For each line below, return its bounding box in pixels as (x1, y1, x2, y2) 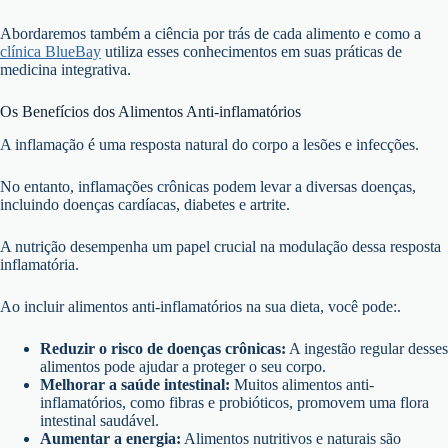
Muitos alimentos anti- (230, 375, 374, 393)
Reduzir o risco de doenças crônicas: (40, 339, 286, 357)
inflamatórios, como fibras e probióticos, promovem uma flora (40, 393, 429, 411)
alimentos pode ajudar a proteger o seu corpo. (40, 357, 326, 375)
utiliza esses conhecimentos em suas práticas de (101, 43, 402, 61)
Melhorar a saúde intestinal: (40, 375, 230, 393)
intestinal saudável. (40, 411, 159, 429)
